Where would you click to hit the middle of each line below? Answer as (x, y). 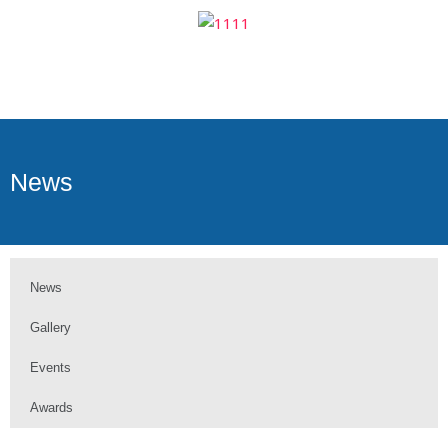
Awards (51, 408)
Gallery (50, 328)
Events (50, 368)
